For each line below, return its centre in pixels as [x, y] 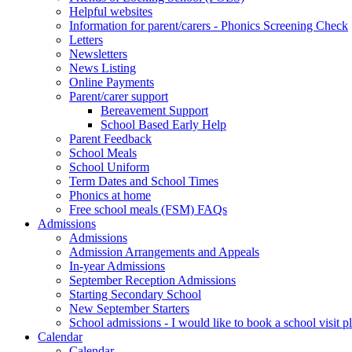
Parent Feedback [110, 138]
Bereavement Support [154, 110]
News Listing [103, 68]
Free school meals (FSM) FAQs [148, 209]
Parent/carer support [119, 96]
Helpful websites [111, 11]
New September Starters [129, 308]
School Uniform [109, 167]
